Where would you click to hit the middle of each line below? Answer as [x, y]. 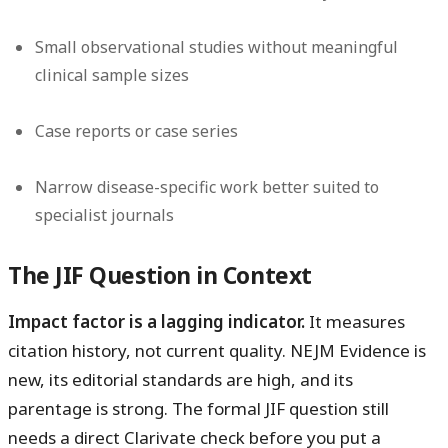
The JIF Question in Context [160, 275]
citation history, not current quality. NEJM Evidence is [217, 350]
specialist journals [105, 214]
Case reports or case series [137, 130]
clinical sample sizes [112, 74]
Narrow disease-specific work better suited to [207, 186]
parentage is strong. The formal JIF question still [198, 408]
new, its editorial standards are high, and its [180, 379]
